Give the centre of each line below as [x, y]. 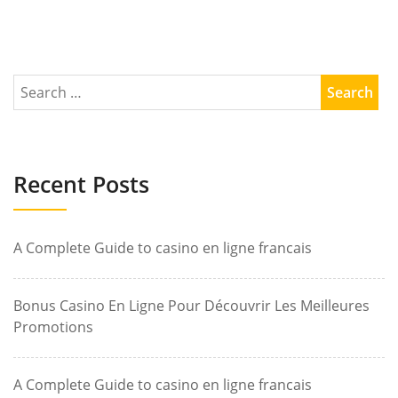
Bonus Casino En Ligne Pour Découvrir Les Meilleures [191, 306]
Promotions [53, 327]
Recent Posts [81, 184]
